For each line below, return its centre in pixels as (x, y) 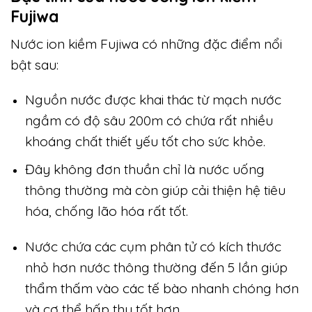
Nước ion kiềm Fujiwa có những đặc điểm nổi (146, 44)
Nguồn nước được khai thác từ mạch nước (153, 100)
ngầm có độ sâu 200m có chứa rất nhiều (149, 121)
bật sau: (34, 64)
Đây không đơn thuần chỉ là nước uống (145, 169)
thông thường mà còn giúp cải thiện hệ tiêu (155, 190)
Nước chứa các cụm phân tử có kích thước (153, 246)
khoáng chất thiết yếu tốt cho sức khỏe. (147, 142)
